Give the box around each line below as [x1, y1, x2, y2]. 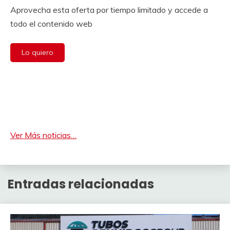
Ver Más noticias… [10, 130, 76, 140]
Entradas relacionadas [8, 175, 154, 193]
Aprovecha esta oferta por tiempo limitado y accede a [10, 5, 208, 15]
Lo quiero [22, 48, 53, 57]
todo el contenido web [10, 18, 92, 29]
